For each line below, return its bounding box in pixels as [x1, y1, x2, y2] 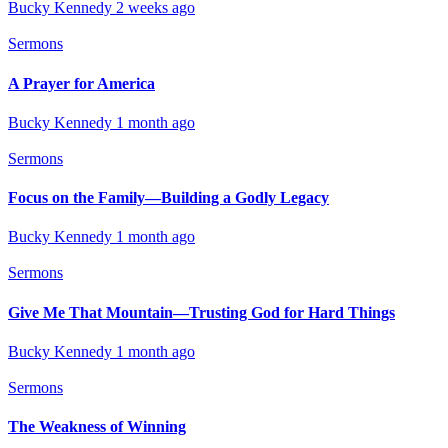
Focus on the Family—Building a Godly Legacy [8, 189, 329, 207]
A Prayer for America [8, 74, 155, 92]
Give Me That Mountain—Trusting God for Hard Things [8, 303, 395, 321]
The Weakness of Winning [8, 418, 186, 436]
